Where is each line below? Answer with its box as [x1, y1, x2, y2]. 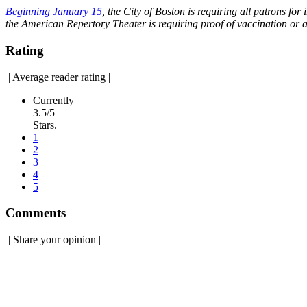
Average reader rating [10, 71, 108, 83]
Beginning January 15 [5, 5, 102, 18]
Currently [33, 94, 74, 106]
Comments [5, 206, 66, 221]
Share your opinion [10, 234, 99, 246]
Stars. [33, 119, 57, 131]
